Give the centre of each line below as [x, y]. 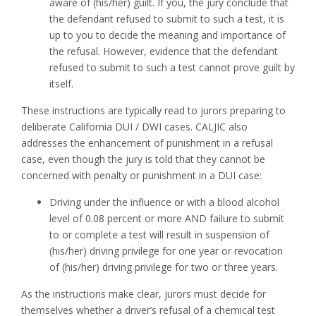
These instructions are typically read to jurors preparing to [153, 111]
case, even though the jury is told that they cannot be [143, 159]
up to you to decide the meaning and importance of [168, 35]
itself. [61, 84]
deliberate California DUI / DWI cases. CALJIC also [134, 127]
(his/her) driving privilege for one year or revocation [166, 251]
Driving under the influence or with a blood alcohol [164, 202]
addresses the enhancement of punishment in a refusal [147, 143]
